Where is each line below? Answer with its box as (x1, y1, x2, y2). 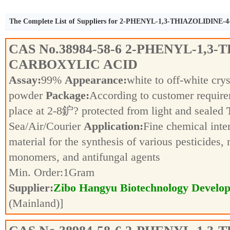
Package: (46, 89, 89, 102)
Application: (84, 120, 143, 132)
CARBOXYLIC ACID (9, 57, 138, 72)
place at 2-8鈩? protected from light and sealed (9, 104, 226, 117)
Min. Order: (9, 166, 63, 179)
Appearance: (65, 73, 127, 86)
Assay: (9, 73, 41, 86)
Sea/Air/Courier (9, 120, 84, 132)
